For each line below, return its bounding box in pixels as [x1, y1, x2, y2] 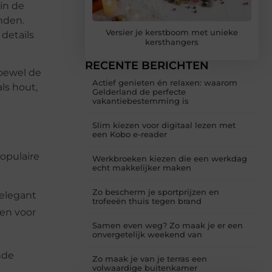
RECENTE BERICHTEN [85, 59, 209, 73]
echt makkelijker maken [92, 163, 191, 173]
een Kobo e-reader [92, 129, 167, 140]
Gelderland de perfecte [92, 87, 186, 97]
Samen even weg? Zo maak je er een [92, 220, 243, 231]
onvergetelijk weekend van [92, 229, 202, 240]
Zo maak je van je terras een [92, 254, 207, 264]
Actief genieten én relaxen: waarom [92, 78, 237, 88]
